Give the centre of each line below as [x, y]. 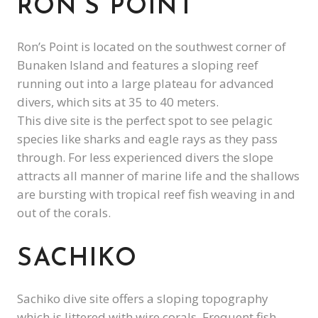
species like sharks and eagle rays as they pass [147, 139]
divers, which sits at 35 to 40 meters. [118, 102]
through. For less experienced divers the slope [145, 158]
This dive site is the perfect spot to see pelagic [145, 121]
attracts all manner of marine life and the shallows [158, 176]
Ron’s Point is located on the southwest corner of [152, 47]
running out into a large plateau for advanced [146, 84]
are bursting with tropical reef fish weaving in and [156, 194]
